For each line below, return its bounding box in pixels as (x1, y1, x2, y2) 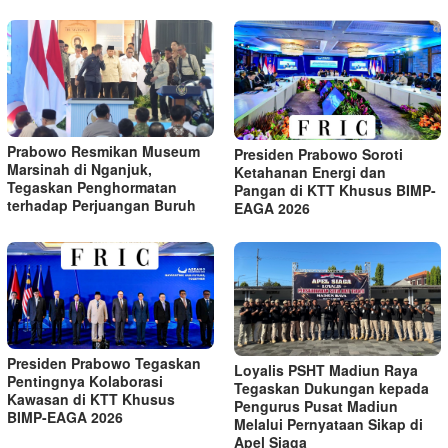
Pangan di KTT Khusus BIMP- (234, 179, 436, 200)
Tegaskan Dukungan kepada (234, 378, 429, 399)
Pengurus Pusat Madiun (234, 396, 398, 417)
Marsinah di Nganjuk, (7, 159, 152, 180)
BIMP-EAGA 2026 (7, 406, 123, 427)
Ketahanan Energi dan (234, 161, 386, 182)
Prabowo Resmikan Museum (7, 141, 200, 162)
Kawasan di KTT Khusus (7, 388, 175, 409)
